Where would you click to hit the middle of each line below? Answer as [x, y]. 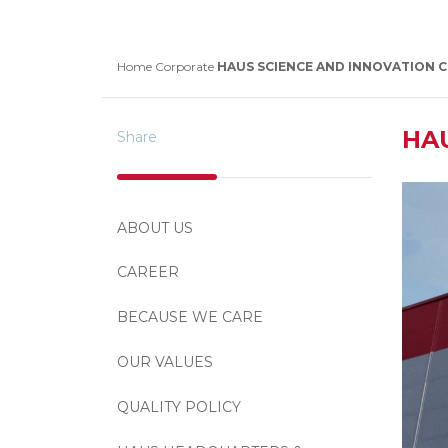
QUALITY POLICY [179, 407]
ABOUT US [155, 228]
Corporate [186, 66]
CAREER [148, 272]
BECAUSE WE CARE [190, 317]
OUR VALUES [165, 362]
